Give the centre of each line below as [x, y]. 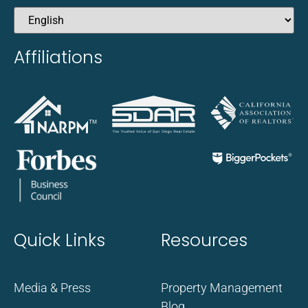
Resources [204, 240]
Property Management [222, 287]
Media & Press [52, 287]
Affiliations [58, 57]
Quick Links [59, 240]
